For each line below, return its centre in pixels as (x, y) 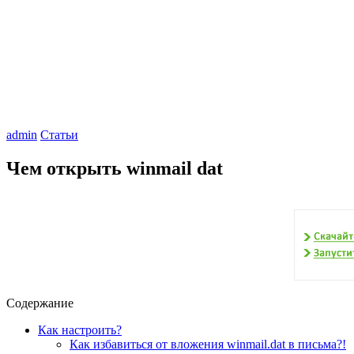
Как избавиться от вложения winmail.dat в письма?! (208, 344)
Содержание (40, 303)
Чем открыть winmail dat (115, 168)
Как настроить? (80, 330)
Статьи (59, 134)
